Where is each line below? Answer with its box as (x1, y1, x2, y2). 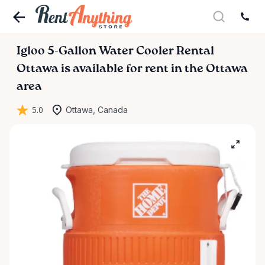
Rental (176, 46, 214, 57)
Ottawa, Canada (66, 105, 128, 115)
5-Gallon (47, 46, 96, 57)
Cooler (136, 46, 174, 57)
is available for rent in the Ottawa (59, 63, 248, 75)
